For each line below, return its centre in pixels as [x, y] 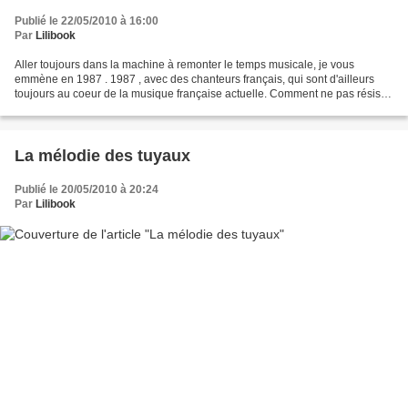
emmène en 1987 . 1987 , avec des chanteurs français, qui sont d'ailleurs [194, 80]
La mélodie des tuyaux [102, 156]
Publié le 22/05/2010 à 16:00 [87, 21]
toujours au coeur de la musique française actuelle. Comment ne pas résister [204, 94]
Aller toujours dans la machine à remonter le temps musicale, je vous [184, 65]
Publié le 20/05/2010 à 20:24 [87, 190]
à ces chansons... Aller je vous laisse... [109, 109]
